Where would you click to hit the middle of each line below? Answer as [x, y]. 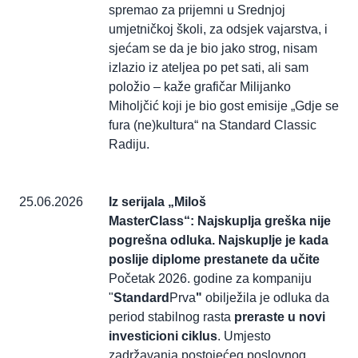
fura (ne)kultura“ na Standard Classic [213, 125]
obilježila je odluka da [266, 298]
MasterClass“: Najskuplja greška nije [220, 221]
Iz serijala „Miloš [157, 202]
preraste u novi [280, 317]
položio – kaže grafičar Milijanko [200, 87]
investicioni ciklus [163, 336]
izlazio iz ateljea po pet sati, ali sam [209, 68]
